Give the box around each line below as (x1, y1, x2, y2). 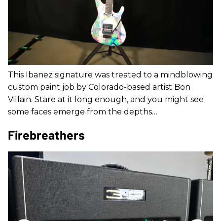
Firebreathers (8, 127, 85, 143)
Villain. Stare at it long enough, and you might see (8, 95, 204, 105)
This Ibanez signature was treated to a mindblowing (8, 70, 213, 80)
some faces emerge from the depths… (8, 107, 157, 117)
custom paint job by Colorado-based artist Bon (8, 82, 190, 92)
